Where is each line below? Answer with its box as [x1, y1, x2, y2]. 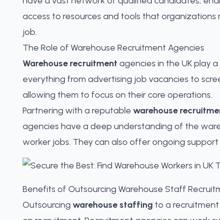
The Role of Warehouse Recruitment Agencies [23, 42, 204, 53]
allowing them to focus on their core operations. [23, 89, 212, 100]
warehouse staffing [73, 199, 153, 210]
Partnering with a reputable [23, 105, 133, 116]
